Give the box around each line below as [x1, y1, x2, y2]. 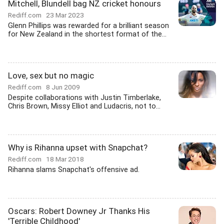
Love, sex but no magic [8, 70, 94, 80]
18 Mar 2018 [46, 155, 84, 163]
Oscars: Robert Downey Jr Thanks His [8, 206, 150, 216]
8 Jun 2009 [46, 83, 80, 91]
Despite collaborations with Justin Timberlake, [8, 93, 161, 102]
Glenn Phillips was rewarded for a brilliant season [8, 21, 169, 30]
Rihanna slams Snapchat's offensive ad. [8, 165, 139, 174]
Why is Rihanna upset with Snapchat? [8, 142, 147, 152]
